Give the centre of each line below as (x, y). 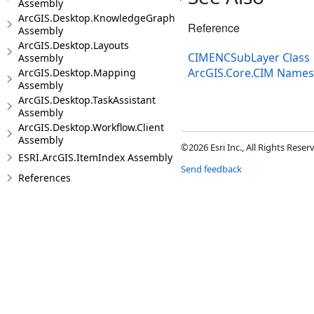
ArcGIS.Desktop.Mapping (77, 73)
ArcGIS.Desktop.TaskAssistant (87, 100)
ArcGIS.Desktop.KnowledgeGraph (97, 18)
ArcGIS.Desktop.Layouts (74, 45)
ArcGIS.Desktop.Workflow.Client (91, 127)
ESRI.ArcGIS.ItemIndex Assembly (95, 157)
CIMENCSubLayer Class (249, 58)
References (45, 178)
